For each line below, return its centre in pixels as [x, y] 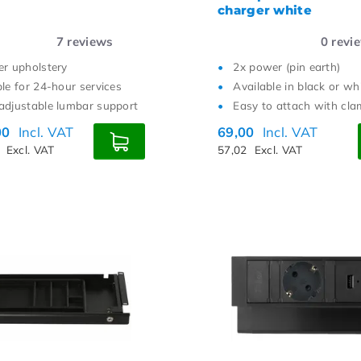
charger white [265, 10]
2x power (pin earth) [287, 66]
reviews [89, 41]
